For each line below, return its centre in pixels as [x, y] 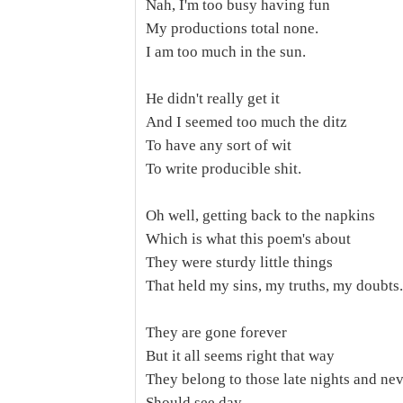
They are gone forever [216, 332]
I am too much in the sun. [226, 52]
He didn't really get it [213, 99]
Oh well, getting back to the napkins [260, 215]
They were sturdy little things [239, 262]
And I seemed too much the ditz [246, 122]
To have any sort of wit [219, 145]
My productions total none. [232, 28]
